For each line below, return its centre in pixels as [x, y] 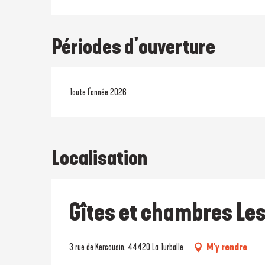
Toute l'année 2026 [98, 92]
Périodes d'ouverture [134, 46]
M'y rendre [227, 247]
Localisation [99, 158]
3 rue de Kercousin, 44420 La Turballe [126, 247]
